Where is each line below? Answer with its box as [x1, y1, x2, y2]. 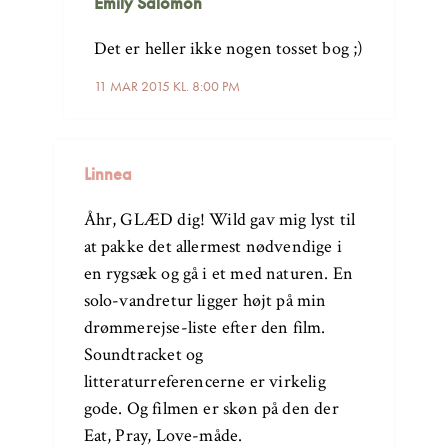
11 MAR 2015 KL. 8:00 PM [93, 76, 240, 95]
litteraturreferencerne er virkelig [83, 369, 326, 393]
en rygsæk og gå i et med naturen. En [83, 261, 354, 285]
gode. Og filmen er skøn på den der [83, 396, 339, 420]
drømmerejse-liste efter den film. [83, 315, 326, 339]
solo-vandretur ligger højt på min [83, 288, 327, 312]
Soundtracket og [83, 342, 204, 366]
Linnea [83, 161, 132, 185]
